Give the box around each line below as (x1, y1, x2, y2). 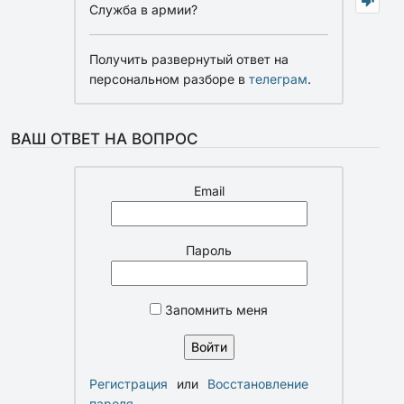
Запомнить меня (161, 301, 268, 317)
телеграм (249, 70, 308, 87)
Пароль (186, 242, 232, 258)
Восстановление (207, 375, 308, 391)
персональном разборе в (89, 70, 249, 87)
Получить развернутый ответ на (89, 50, 289, 67)
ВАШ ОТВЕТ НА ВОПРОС (11, 129, 197, 148)
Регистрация (89, 375, 168, 391)
